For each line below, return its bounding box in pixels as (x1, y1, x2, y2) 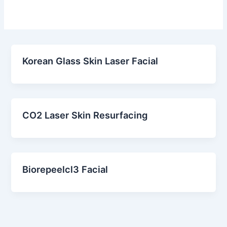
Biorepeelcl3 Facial (22, 164, 108, 175)
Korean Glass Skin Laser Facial (22, 55, 159, 67)
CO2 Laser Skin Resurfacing (22, 109, 148, 121)
